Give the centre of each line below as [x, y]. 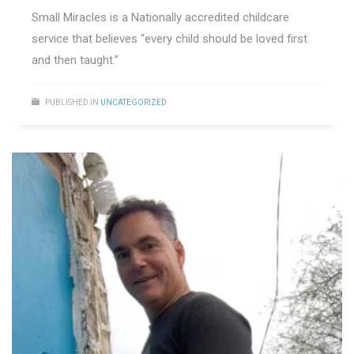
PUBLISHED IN [72, 103]
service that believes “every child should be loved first [169, 39]
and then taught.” [75, 60]
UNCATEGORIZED [134, 103]
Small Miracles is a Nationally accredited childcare [160, 18]
